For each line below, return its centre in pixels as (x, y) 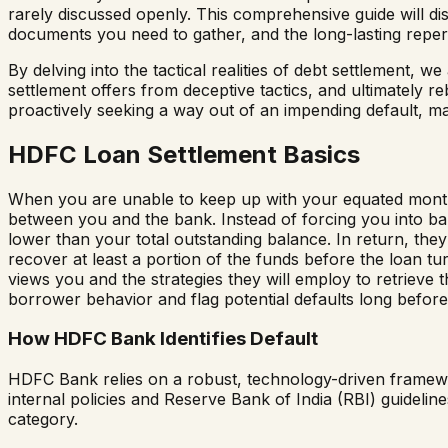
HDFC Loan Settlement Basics (184, 154)
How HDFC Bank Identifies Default (163, 339)
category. (43, 419)
